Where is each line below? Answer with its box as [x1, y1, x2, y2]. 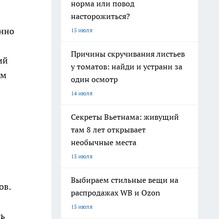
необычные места [71, 137, 136, 147]
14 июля [71, 89, 92, 97]
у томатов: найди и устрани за [71, 62, 182, 71]
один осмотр [71, 74, 118, 84]
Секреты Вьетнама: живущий [71, 112, 179, 122]
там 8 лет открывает [71, 125, 146, 134]
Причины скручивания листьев [71, 49, 185, 59]
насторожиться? [71, 11, 130, 21]
